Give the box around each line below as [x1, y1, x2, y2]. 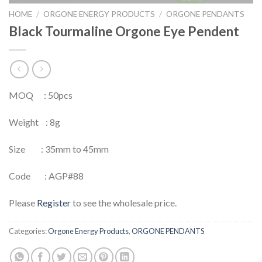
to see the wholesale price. [71, 196, 177, 208]
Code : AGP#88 [9, 170, 84, 181]
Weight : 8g [9, 116, 60, 128]
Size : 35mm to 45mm [9, 143, 109, 154]
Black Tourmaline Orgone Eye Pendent [9, 23, 239, 39]
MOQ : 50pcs [9, 89, 73, 101]
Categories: [9, 226, 48, 236]
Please [9, 196, 37, 208]
